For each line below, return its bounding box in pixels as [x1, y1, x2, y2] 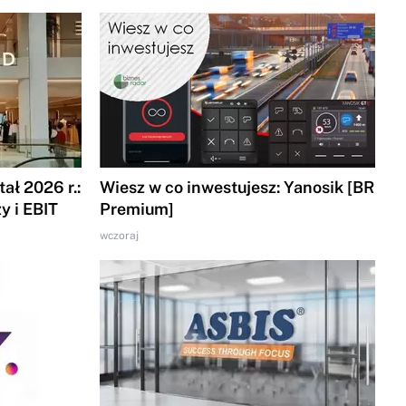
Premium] [99, 199, 174, 219]
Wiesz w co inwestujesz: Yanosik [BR [99, 178, 374, 198]
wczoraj [99, 229, 139, 243]
